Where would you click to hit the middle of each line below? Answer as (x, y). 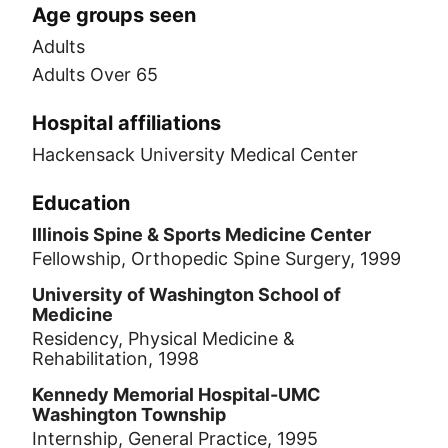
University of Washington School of (186, 294)
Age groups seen (114, 15)
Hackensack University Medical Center (195, 154)
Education (81, 203)
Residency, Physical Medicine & (163, 338)
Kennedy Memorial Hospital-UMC (176, 394)
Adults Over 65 (95, 74)
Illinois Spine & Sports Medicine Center (201, 234)
